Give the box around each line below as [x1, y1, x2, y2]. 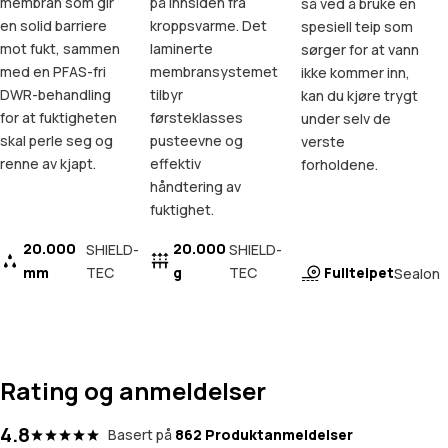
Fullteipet [323, 263, 394, 283]
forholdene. [300, 155, 378, 175]
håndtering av [150, 177, 242, 197]
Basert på [108, 425, 172, 445]
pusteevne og [150, 131, 244, 151]
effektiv [150, 154, 202, 174]
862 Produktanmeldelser [175, 425, 353, 445]
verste [300, 132, 345, 152]
